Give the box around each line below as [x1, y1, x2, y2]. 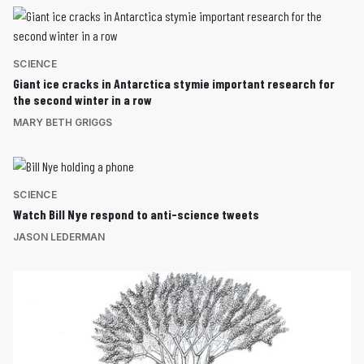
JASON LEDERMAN [13, 231, 105, 244]
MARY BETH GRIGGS [13, 116, 112, 129]
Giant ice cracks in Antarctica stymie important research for [13, 76, 335, 92]
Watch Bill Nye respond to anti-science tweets [13, 206, 259, 223]
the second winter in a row [13, 92, 152, 108]
